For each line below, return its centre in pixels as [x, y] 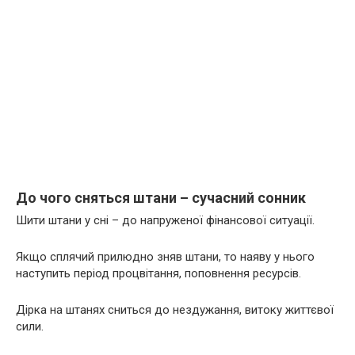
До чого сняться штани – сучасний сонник [161, 197]
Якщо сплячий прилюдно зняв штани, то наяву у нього [165, 256]
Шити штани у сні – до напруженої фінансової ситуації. [165, 220]
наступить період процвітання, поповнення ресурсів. [158, 273]
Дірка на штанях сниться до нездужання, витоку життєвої [175, 309]
